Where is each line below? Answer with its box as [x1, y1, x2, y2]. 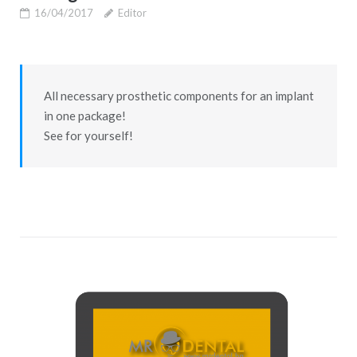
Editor [117, 6, 147, 20]
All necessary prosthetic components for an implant [43, 88, 314, 103]
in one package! [43, 108, 126, 123]
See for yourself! [43, 127, 133, 143]
